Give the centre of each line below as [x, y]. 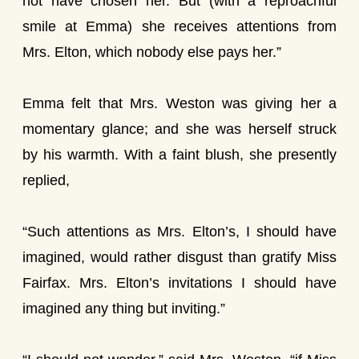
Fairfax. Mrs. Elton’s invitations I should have [179, 283]
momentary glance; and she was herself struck [179, 129]
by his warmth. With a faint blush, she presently [179, 155]
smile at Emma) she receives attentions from [179, 26]
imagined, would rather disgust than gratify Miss [179, 257]
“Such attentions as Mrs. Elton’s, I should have [179, 232]
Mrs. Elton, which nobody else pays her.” [152, 52]
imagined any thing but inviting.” [124, 309]
